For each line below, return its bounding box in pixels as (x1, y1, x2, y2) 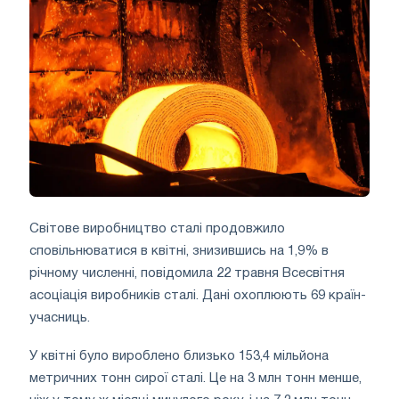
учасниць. (29, 312, 90, 325)
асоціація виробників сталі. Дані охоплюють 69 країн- (29, 289, 366, 303)
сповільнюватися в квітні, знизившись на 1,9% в (29, 245, 329, 258)
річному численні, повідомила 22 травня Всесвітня (29, 267, 345, 281)
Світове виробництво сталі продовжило (29, 223, 285, 236)
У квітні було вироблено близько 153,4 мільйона (29, 350, 329, 363)
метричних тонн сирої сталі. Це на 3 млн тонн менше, (29, 372, 362, 386)
